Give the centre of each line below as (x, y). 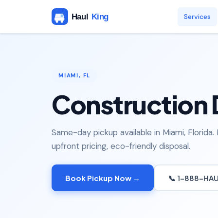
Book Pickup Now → (103, 178)
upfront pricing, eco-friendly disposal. (121, 146)
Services (197, 16)
